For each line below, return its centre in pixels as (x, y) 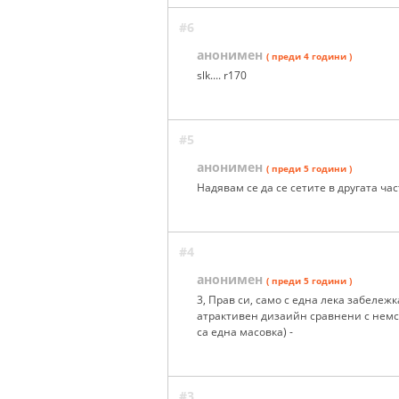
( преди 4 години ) (309, 57)
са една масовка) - (245, 332)
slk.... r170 (222, 76)
